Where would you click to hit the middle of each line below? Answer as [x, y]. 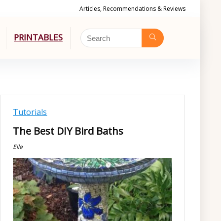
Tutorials [30, 112]
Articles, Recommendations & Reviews [132, 9]
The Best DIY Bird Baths [68, 131]
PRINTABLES [38, 37]
